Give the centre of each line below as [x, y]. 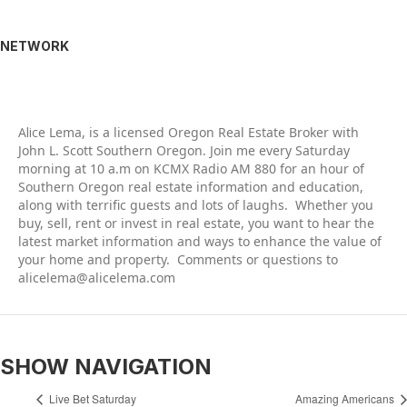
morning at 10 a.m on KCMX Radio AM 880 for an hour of [191, 168]
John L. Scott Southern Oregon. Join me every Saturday [184, 150]
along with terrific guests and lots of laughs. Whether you [196, 204]
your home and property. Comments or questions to [178, 259]
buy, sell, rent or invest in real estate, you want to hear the [196, 223]
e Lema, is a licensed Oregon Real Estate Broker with [199, 132]
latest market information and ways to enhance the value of [200, 241]
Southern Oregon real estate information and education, [191, 186]
